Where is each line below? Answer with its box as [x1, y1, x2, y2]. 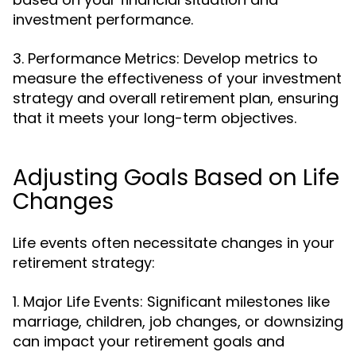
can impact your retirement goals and [13, 331, 284, 351]
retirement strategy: [13, 253, 155, 273]
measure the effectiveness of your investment [13, 68, 342, 88]
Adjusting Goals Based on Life [13, 162, 339, 193]
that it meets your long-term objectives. [13, 108, 296, 128]
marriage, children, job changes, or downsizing [13, 311, 343, 331]
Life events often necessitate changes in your [13, 233, 335, 253]
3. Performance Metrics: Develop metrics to [13, 48, 318, 68]
